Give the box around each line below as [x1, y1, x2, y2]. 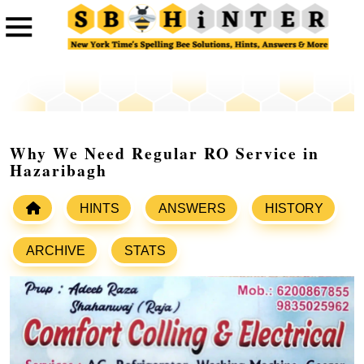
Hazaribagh [10, 158, 107, 183]
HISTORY [265, 201, 323, 216]
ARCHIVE [26, 244, 85, 258]
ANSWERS [158, 201, 226, 216]
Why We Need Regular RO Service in [10, 141, 319, 166]
